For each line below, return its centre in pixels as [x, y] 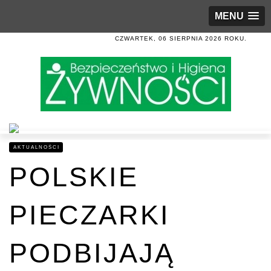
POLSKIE [74, 177]
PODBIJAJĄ [92, 253]
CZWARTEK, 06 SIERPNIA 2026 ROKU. [181, 38]
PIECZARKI [90, 215]
